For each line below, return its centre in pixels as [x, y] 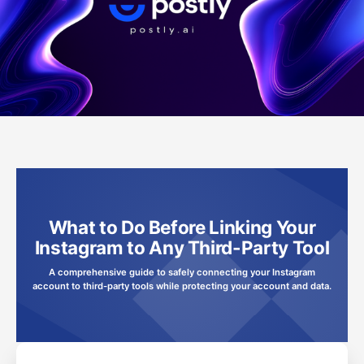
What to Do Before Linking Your [182, 227]
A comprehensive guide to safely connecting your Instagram [182, 273]
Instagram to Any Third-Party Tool [182, 248]
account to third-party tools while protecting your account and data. [182, 286]
